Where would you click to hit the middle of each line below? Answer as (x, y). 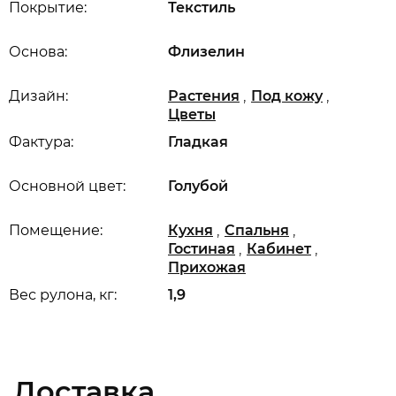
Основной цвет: (67, 186)
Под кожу (287, 96)
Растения (204, 96)
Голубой (198, 186)
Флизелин (206, 52)
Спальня (257, 230)
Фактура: (41, 142)
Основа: (38, 52)
